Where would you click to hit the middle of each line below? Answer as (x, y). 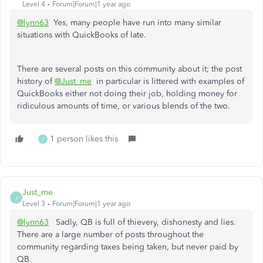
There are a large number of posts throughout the (110, 235)
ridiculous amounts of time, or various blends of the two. (124, 106)
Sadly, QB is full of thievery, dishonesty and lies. (144, 222)
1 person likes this (84, 139)
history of (36, 81)
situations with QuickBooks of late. (82, 35)
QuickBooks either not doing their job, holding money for (127, 94)
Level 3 (34, 204)
